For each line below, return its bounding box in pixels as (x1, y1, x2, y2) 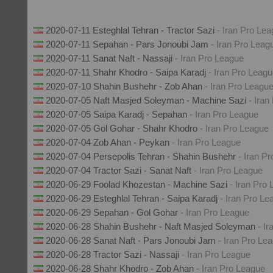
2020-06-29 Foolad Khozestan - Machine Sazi (46, 179, 230, 190)
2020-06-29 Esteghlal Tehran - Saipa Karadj (46, 193, 220, 204)
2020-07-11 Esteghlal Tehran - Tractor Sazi (46, 25, 217, 35)
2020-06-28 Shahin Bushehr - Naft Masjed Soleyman (46, 221, 258, 232)
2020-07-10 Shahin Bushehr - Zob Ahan (46, 81, 205, 91)
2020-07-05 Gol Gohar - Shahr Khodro (46, 123, 200, 133)
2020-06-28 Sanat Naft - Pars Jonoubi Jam (46, 235, 218, 246)
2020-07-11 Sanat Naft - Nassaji (46, 53, 175, 63)
